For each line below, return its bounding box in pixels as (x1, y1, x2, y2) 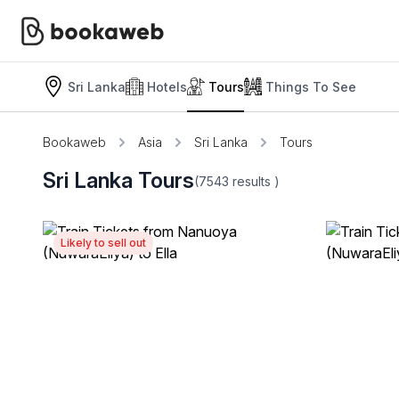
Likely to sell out (61, 236, 146, 249)
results (232, 173, 274, 189)
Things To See (265, 78, 356, 94)
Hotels (147, 78, 187, 94)
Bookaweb (43, 134, 106, 150)
